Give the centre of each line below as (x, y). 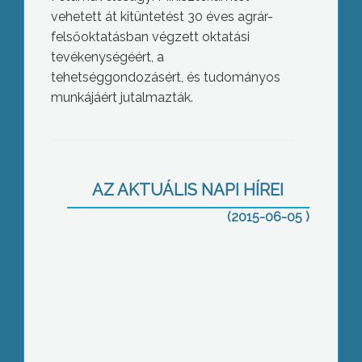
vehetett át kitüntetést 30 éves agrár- (162, 17)
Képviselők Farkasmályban (173, 290)
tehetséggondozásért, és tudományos (165, 78)
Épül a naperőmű (173, 142)
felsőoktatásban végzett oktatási (150, 37)
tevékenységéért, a (107, 57)
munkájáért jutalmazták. (122, 98)
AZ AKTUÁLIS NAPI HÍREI (188, 190)
